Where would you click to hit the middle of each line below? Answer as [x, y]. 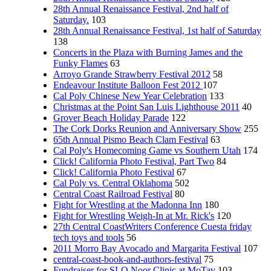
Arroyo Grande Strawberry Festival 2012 [132, 74]
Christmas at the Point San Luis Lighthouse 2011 [146, 107]
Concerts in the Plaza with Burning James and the [148, 52]
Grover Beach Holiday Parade [111, 118]
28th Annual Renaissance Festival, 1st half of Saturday [157, 31]
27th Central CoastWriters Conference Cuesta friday [152, 227]
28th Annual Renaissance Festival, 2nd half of [141, 9]
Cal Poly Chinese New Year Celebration [130, 96]
